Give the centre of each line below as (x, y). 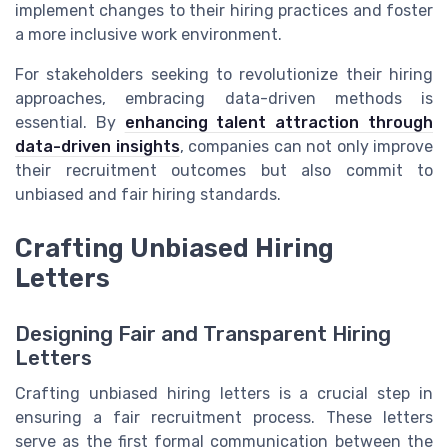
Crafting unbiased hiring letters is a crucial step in (224, 394)
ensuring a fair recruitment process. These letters (224, 418)
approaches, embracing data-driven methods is (224, 99)
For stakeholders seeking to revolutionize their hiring (224, 75)
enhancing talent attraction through (279, 123)
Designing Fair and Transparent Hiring (203, 334)
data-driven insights (97, 147)
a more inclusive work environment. (148, 35)
